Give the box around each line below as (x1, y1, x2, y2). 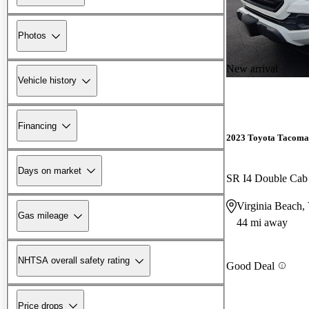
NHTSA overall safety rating (18, 255, 130, 266)
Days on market (18, 165, 81, 176)
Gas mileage (18, 210, 68, 221)
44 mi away (237, 217, 288, 229)
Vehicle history (18, 75, 77, 86)
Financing (18, 120, 57, 131)
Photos (18, 30, 46, 41)
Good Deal (226, 259, 275, 272)
